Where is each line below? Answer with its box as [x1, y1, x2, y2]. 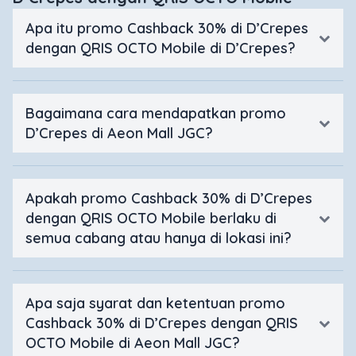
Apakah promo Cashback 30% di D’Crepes [25, 189, 312, 208]
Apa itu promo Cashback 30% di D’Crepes [25, 19, 308, 38]
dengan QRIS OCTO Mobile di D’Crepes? [25, 39, 296, 58]
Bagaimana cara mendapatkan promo [25, 104, 286, 123]
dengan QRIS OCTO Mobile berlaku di [25, 209, 277, 228]
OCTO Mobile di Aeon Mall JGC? [25, 334, 240, 353]
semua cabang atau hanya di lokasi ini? [25, 229, 292, 248]
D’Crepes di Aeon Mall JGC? [25, 124, 213, 143]
